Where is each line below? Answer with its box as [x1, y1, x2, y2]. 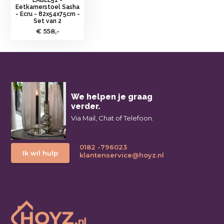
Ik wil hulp [22, 148, 58, 157]
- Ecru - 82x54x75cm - [15, 10, 80, 17]
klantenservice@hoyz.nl [79, 150, 164, 159]
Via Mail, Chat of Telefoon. [71, 113, 154, 122]
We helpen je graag [71, 91, 153, 101]
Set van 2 [33, 17, 62, 24]
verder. [71, 101, 101, 111]
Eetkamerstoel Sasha [15, 3, 80, 10]
